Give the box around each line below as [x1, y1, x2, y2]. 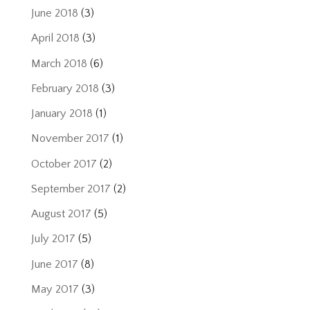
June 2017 [30, 257, 78, 271]
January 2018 [30, 107, 93, 120]
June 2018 [30, 7, 78, 20]
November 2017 [30, 132, 109, 145]
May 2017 [30, 282, 79, 295]
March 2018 [30, 57, 87, 70]
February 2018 [30, 82, 99, 95]
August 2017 [30, 208, 91, 221]
